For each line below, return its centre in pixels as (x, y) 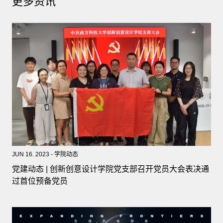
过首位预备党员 (40, 181)
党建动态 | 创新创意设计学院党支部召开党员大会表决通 (110, 169)
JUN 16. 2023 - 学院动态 (45, 154)
